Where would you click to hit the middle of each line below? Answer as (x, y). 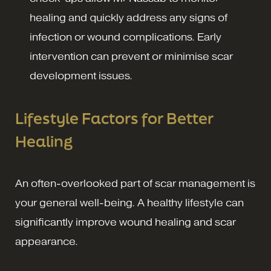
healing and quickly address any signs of (129, 18)
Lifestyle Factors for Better (114, 119)
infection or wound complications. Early (126, 38)
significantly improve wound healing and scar (126, 223)
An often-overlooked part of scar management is (135, 184)
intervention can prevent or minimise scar (131, 57)
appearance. (47, 242)
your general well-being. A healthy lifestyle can (129, 203)
